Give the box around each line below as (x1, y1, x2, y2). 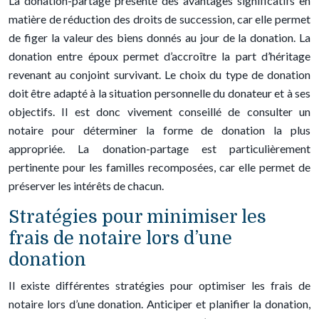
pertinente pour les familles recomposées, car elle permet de (9, 160, 310, 174)
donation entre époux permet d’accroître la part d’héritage (9, 49, 310, 63)
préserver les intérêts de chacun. (9, 179, 164, 192)
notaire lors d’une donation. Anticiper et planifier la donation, (9, 297, 310, 310)
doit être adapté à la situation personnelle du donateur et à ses (9, 86, 310, 100)
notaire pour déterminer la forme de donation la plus (9, 123, 310, 137)
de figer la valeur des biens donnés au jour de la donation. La (9, 31, 310, 44)
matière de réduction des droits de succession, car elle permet (9, 12, 310, 26)
